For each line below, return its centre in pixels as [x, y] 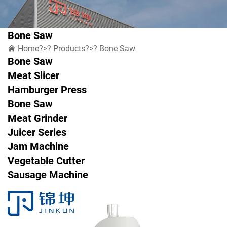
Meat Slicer [33, 75]
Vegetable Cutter [46, 160]
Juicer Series [37, 132]
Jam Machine [38, 146]
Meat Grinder [37, 118]
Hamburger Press [47, 89]
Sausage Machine [48, 175]
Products [69, 48]
